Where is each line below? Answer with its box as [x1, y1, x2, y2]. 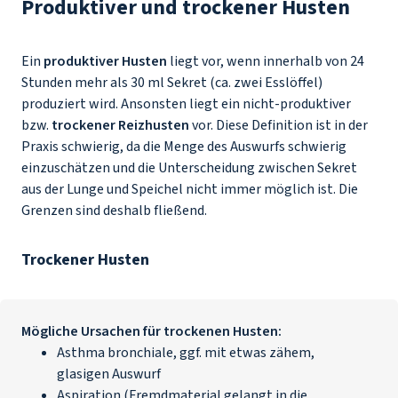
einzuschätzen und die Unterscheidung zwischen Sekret [21, 158, 357, 178]
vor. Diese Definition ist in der [189, 115, 368, 135]
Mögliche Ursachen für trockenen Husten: [21, 322, 282, 341]
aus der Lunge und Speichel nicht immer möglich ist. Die [21, 179, 358, 199]
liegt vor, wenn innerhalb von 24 [167, 52, 364, 71]
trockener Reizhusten [52, 115, 189, 135]
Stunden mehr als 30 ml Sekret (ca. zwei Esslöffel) [21, 73, 322, 92]
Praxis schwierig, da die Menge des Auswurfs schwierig [21, 137, 346, 156]
